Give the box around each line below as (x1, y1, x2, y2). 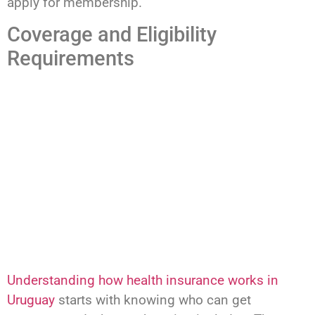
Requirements (7, 46, 134, 71)
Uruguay (7, 292, 55, 309)
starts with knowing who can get (55, 292, 251, 309)
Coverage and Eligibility (7, 22, 217, 47)
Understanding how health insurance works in (7, 272, 278, 289)
